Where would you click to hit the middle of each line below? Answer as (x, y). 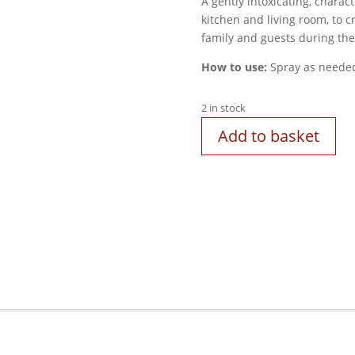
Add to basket (268, 136)
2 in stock (223, 108)
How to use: (235, 67)
